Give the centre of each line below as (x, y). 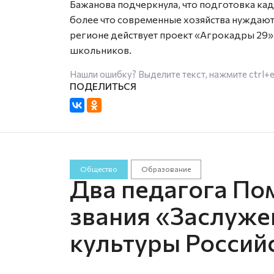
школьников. (101, 50)
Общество (99, 169)
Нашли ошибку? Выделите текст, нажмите (159, 74)
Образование (166, 169)
